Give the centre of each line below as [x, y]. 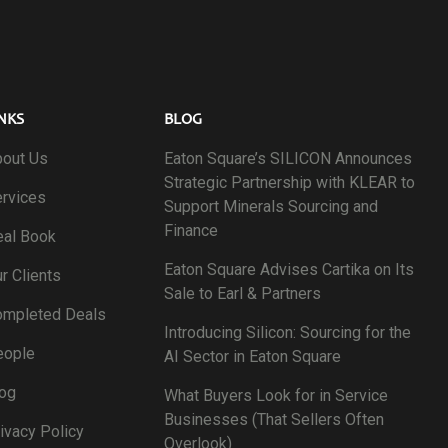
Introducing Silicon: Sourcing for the [287, 332]
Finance [191, 230]
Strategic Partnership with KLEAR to [289, 182]
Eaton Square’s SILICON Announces [288, 158]
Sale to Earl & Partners [242, 293]
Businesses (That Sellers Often [274, 419]
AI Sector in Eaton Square [252, 356]
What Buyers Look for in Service [276, 395]
